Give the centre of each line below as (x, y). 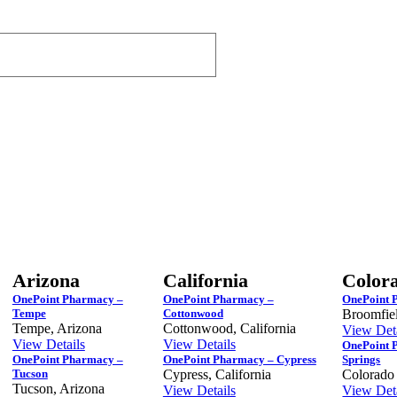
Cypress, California (217, 374)
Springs (362, 359)
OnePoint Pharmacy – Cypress (239, 359)
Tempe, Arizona (57, 328)
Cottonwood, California (229, 328)
